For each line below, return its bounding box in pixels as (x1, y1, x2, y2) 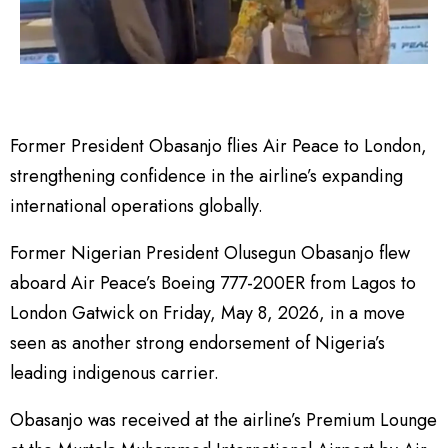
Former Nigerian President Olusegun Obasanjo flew (10, 240, 410, 266)
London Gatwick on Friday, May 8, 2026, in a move (10, 300, 405, 326)
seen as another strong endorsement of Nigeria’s (10, 330, 385, 356)
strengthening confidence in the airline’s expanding (10, 163, 403, 189)
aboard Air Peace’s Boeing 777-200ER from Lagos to (10, 270, 416, 296)
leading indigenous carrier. (10, 360, 219, 386)
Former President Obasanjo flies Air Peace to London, (10, 133, 427, 159)
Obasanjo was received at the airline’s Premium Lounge (10, 407, 437, 433)
